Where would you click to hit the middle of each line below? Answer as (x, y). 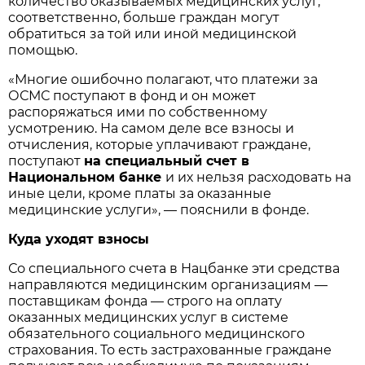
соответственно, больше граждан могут (144, 18)
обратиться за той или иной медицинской (153, 34)
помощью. (43, 51)
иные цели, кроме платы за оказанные (140, 194)
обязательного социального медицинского (157, 334)
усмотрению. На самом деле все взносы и (152, 129)
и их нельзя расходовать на (259, 178)
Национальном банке (87, 178)
